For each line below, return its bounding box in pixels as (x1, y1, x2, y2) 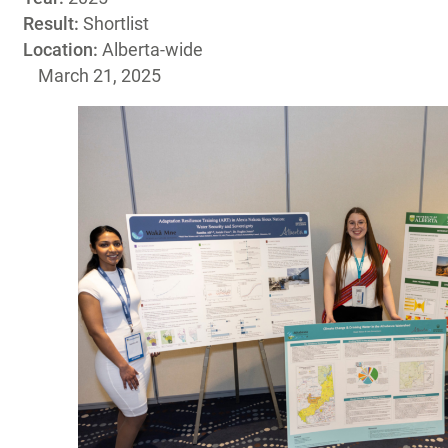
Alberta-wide (102, 39, 203, 60)
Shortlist (83, 13, 149, 34)
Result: (23, 13, 83, 34)
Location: (23, 39, 102, 60)
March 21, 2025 (38, 65, 161, 86)
